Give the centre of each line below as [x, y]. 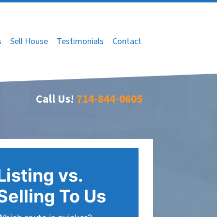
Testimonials [80, 42]
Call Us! [55, 99]
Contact [127, 42]
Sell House [29, 42]
